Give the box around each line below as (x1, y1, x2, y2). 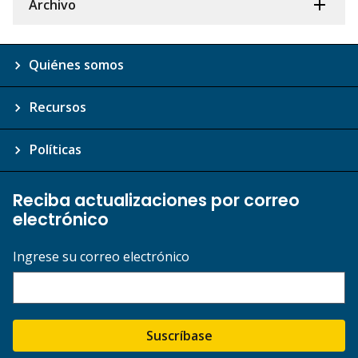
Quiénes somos (29, 56, 124, 74)
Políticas (29, 141, 82, 159)
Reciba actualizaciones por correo (13, 189, 300, 213)
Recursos (29, 98, 86, 117)
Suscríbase (145, 327, 213, 345)
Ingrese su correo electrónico (13, 248, 189, 266)
